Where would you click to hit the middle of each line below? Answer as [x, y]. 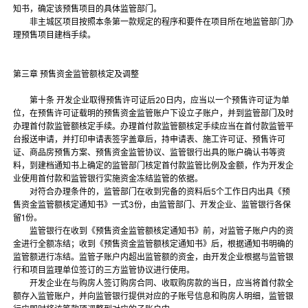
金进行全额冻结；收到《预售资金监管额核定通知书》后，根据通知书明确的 [154, 244]
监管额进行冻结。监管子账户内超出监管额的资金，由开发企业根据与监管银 [154, 257]
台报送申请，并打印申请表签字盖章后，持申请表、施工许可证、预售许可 [150, 140]
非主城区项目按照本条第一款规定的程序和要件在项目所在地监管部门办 [154, 22]
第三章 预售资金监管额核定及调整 [76, 74]
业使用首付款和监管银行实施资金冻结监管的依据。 [109, 179]
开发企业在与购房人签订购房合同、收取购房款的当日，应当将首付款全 [154, 283]
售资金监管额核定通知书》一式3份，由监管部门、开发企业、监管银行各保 [152, 205]
